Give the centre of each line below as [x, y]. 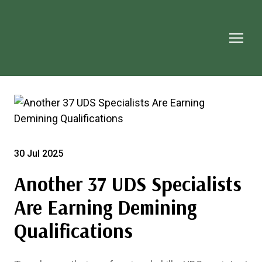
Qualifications [73, 230]
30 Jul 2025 [39, 153]
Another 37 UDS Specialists [128, 184]
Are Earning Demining [105, 207]
